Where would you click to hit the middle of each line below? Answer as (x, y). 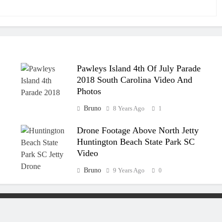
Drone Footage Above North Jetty (138, 130)
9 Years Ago (129, 170)
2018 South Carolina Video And (135, 80)
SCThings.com (45, 211)
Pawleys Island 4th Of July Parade (139, 68)
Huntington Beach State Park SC (136, 142)
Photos (89, 91)
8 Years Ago (129, 108)
